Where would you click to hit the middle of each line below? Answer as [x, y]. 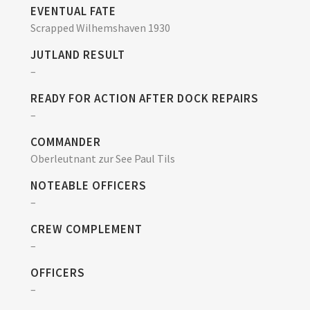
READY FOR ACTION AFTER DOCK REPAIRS [145, 98]
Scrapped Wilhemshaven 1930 [100, 27]
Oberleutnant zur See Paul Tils [103, 158]
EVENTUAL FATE [73, 11]
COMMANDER [66, 142]
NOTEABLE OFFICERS [89, 185]
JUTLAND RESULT [78, 54]
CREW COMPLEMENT [86, 229]
